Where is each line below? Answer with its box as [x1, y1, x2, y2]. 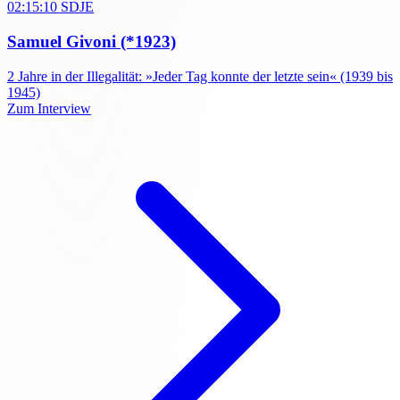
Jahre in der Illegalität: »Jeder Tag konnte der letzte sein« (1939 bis [18, 68, 393, 84]
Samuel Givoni [7, 32, 121, 52]
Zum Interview [7, 100, 91, 116]
